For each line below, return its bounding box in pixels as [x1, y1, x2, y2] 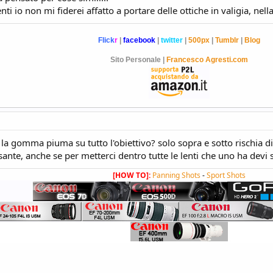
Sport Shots [207, 169, 246, 180]
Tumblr [215, 35, 239, 44]
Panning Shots [152, 169, 200, 180]
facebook [123, 35, 155, 44]
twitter [161, 35, 183, 44]
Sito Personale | [110, 55, 166, 64]
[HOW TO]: [113, 169, 152, 180]
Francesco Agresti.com [166, 55, 248, 64]
